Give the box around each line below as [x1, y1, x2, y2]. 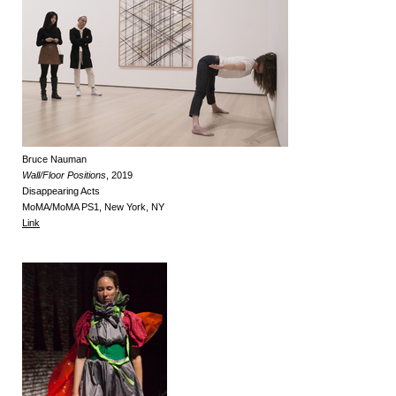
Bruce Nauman [22, 154, 87, 165]
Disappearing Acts [22, 186, 100, 197]
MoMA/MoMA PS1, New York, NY [22, 202, 167, 213]
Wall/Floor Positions [22, 170, 106, 181]
